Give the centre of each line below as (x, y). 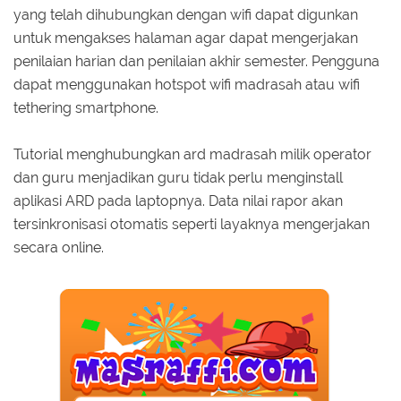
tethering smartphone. (86, 107)
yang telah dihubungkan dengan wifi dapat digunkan (186, 14)
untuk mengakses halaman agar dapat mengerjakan (186, 38)
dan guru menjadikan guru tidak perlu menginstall (178, 177)
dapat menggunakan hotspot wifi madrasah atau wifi (187, 84)
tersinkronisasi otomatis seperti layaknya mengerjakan (192, 224)
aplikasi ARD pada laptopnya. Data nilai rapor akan (178, 200)
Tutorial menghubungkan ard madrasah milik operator (192, 154)
